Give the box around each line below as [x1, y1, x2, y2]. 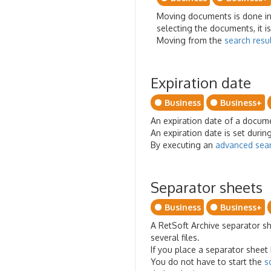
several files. [151, 232, 202, 243]
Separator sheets [151, 178, 263, 197]
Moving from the [157, 35, 224, 45]
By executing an [151, 140, 215, 150]
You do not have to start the [151, 256, 264, 267]
